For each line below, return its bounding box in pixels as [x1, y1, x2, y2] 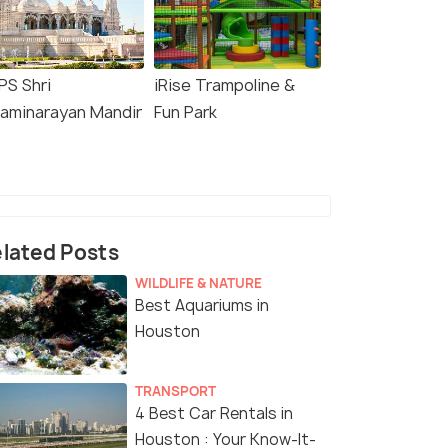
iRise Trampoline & [154, 74, 295, 97]
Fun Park [154, 101, 217, 124]
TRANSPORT [135, 382, 216, 401]
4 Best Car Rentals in [135, 403, 293, 425]
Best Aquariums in [135, 295, 269, 317]
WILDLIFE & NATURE [135, 274, 262, 293]
